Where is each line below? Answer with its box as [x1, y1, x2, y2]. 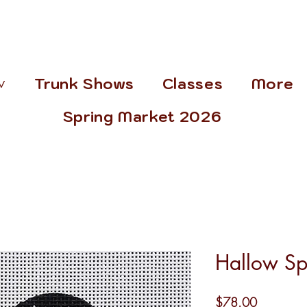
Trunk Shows [34, 74, 134, 94]
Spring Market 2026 [62, 107, 222, 127]
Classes [162, 74, 223, 94]
